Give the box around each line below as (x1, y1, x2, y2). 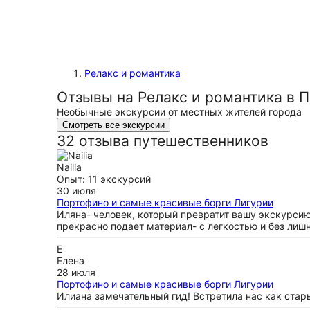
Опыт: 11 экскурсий (57, 173, 151, 185)
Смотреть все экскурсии (62, 120, 165, 130)
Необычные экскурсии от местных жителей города (57, 106, 302, 118)
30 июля (57, 185, 96, 197)
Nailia (57, 161, 82, 173)
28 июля (57, 266, 95, 278)
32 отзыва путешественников (57, 132, 268, 149)
